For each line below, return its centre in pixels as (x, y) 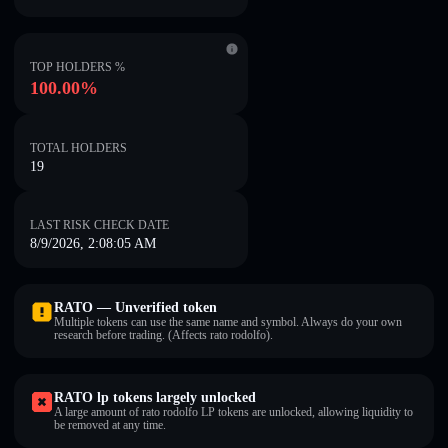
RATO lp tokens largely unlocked (155, 397)
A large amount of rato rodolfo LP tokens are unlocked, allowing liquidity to (233, 412)
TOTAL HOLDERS (78, 148)
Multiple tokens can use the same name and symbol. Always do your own (228, 322)
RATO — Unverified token (135, 307)
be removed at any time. (110, 425)
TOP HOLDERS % (77, 67)
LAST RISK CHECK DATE (99, 225)
